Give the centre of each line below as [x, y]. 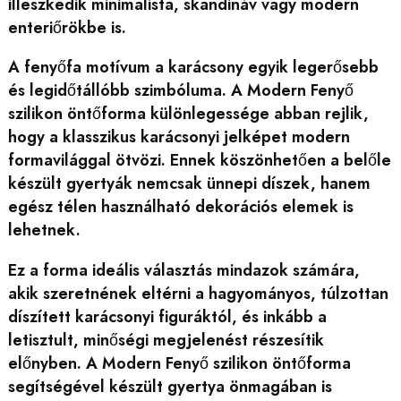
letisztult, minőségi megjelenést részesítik [166, 340]
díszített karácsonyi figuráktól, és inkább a [167, 316]
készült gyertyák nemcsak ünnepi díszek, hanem [189, 184]
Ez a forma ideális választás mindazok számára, [183, 270]
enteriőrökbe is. [67, 27]
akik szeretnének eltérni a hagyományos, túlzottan [198, 293]
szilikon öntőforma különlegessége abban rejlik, [188, 114]
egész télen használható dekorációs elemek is [180, 207]
